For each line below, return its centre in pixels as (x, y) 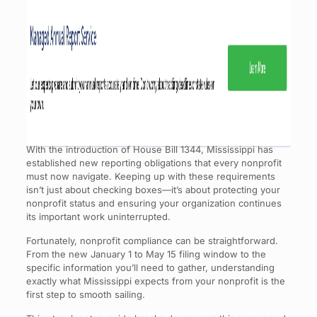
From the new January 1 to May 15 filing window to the (146, 254)
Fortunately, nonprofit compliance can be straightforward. (152, 241)
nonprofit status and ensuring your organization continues (154, 203)
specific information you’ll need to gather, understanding (150, 267)
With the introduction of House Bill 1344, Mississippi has (149, 149)
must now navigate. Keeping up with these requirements (150, 176)
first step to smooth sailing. (85, 294)
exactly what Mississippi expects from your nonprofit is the (155, 281)
